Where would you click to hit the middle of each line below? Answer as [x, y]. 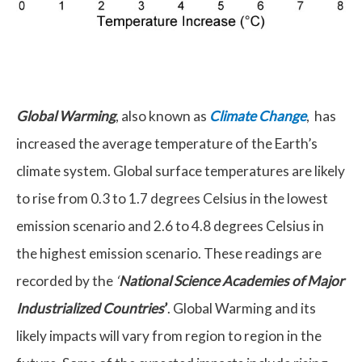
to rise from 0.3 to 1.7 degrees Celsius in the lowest [172, 199]
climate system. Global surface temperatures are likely [181, 171]
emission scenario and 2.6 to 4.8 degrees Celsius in [170, 226]
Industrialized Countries [90, 309]
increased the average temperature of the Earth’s [167, 144]
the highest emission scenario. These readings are [169, 254]
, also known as [162, 116]
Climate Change [258, 116]
